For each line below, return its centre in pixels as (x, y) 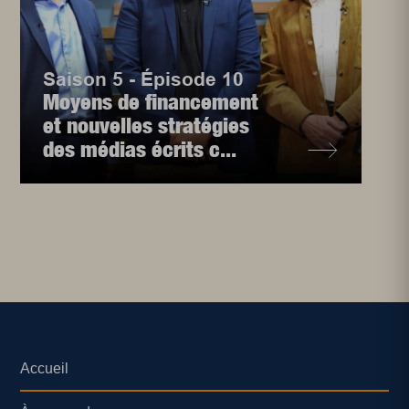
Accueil (45, 368)
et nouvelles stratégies (147, 125)
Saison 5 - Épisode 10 (144, 79)
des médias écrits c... (140, 149)
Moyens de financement (151, 101)
